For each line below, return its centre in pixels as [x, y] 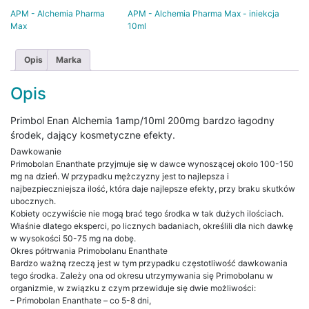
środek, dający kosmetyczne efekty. [93, 134]
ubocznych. [33, 201]
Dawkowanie [36, 151]
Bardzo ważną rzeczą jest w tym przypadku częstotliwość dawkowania [149, 263]
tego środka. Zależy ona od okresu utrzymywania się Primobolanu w [142, 275]
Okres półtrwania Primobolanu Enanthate [89, 250]
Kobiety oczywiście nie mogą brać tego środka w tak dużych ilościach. [147, 213]
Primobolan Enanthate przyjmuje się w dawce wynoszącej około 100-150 [152, 163]
